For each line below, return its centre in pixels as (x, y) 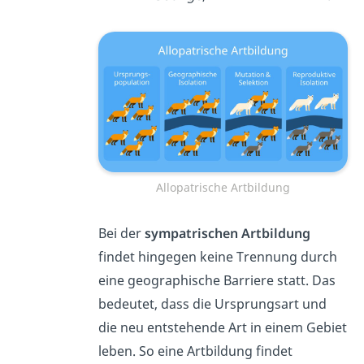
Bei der (122, 233)
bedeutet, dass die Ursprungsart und (213, 303)
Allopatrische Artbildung (223, 187)
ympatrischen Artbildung (231, 233)
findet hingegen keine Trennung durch (218, 256)
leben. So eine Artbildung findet (196, 351)
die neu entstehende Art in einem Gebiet (223, 327)
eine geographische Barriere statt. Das (217, 280)
